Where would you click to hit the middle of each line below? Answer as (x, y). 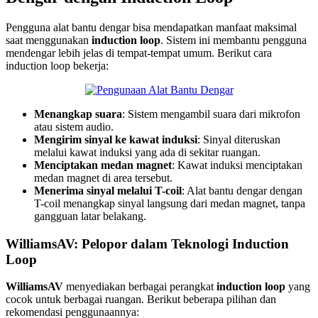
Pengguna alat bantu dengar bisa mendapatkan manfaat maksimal (151, 27)
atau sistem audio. (74, 126)
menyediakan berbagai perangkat (140, 287)
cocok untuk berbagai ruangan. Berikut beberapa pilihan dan (141, 300)
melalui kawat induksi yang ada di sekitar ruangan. (147, 152)
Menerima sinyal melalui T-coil (108, 190)
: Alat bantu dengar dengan (242, 190)
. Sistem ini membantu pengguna (234, 40)
